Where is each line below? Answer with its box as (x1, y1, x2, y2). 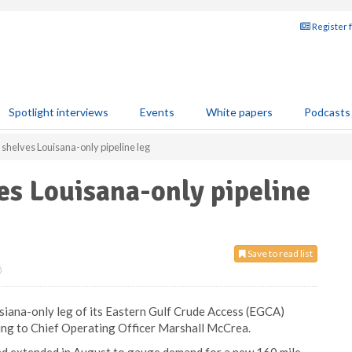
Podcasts (304, 105, 350, 119)
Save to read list (246, 247, 313, 259)
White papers (206, 105, 273, 119)
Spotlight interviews (9, 105, 108, 119)
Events (140, 105, 174, 119)
